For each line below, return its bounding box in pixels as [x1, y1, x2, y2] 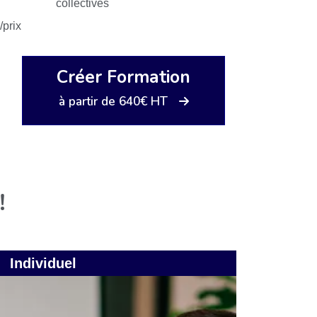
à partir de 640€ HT [58, 92, 168, 110]
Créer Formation [57, 64, 190, 89]
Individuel [10, 255, 76, 272]
